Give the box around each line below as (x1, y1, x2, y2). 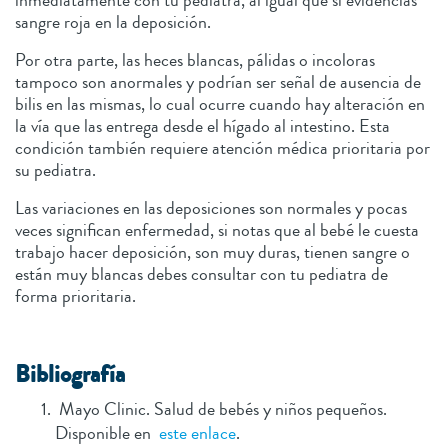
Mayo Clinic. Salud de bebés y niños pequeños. (55, 396, 387, 423)
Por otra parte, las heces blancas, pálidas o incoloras (15, 47, 375, 74)
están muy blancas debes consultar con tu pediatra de (15, 261, 388, 288)
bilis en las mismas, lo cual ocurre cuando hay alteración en (15, 91, 425, 118)
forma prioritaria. (15, 283, 140, 310)
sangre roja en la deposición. (15, 9, 219, 36)
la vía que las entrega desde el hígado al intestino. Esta (15, 113, 390, 140)
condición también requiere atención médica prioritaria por (15, 135, 430, 162)
